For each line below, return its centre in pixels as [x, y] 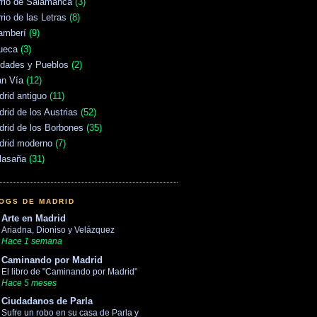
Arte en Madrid [34, 219]
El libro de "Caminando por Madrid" [69, 271]
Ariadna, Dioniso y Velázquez [58, 230]
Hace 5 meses [29, 282]
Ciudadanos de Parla [47, 301]
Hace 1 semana [32, 241]
